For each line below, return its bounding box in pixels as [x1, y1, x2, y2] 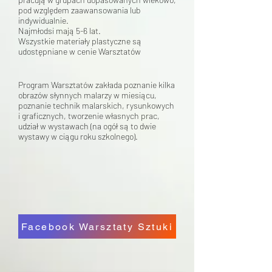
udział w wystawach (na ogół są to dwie [18, 121, 156, 131]
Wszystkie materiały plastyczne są [18, 36, 141, 46]
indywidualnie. [18, 15, 69, 25]
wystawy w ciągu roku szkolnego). [18, 131, 138, 141]
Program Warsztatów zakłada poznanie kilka [18, 80, 175, 90]
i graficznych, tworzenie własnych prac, [18, 110, 160, 121]
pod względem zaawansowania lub [18, 5, 140, 15]
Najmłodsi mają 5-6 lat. [18, 25, 101, 36]
